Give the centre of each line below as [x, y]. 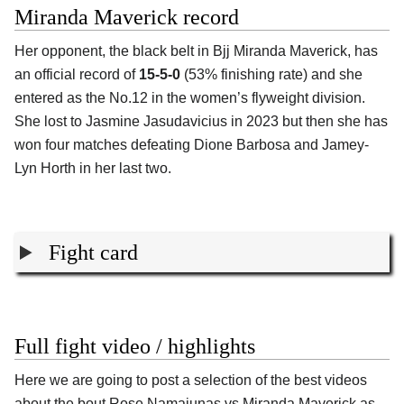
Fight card [94, 253]
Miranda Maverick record [127, 18]
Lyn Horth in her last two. [93, 169]
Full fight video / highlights [135, 346]
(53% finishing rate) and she [271, 75]
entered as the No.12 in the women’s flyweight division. [190, 98]
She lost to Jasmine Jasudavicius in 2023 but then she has [201, 122]
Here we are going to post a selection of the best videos [191, 380]
